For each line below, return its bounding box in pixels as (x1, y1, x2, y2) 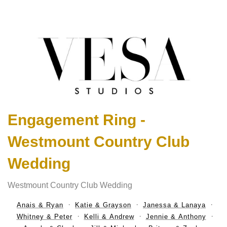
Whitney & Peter (16, 213, 72, 221)
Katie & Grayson (75, 201, 131, 209)
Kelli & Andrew (84, 213, 134, 221)
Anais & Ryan (17, 201, 63, 209)
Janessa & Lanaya (143, 201, 206, 209)
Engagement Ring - (8, 111, 145, 129)
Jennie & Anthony (145, 213, 206, 221)
